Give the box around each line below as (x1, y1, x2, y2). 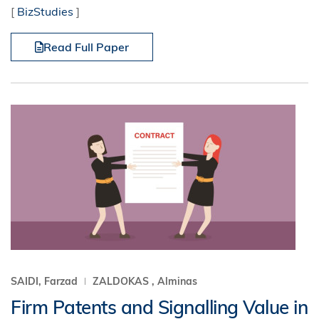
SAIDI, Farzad (11, 275, 80, 288)
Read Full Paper (43, 40, 129, 54)
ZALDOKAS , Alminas (93, 275, 197, 288)
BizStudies (17, 4, 73, 19)
